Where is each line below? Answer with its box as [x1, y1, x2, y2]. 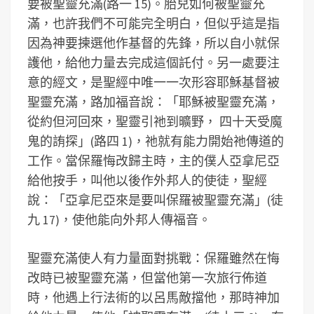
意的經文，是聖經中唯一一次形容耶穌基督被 [27, 74, 280, 90]
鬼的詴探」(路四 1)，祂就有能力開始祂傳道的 [27, 133, 284, 149]
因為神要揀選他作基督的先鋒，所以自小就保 [27, 35, 280, 51]
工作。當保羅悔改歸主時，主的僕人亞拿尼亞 [27, 153, 280, 169]
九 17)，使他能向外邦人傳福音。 [27, 212, 211, 228]
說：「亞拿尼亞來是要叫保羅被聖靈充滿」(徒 [27, 192, 283, 208]
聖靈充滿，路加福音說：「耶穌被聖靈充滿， [27, 94, 280, 110]
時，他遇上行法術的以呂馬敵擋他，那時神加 [27, 289, 280, 306]
